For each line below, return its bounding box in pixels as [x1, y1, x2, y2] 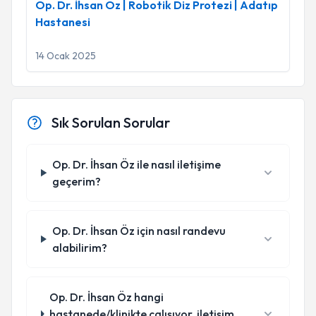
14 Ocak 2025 [35, 49, 96, 62]
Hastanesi [35, 15, 90, 29]
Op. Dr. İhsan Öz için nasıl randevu [51, 224, 226, 238]
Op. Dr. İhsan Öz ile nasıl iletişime [52, 157, 221, 171]
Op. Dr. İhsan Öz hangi [49, 290, 164, 304]
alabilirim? [51, 241, 107, 255]
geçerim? [52, 174, 102, 188]
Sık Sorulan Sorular [51, 114, 170, 131]
